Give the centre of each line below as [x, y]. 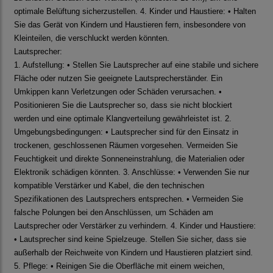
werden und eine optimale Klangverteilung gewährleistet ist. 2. [123, 119]
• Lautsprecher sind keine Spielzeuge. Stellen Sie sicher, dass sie [130, 239]
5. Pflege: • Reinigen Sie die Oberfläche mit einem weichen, [119, 266]
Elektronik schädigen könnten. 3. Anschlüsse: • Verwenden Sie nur [132, 172]
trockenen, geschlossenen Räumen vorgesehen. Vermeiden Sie [126, 146]
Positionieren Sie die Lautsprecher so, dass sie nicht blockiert [123, 105]
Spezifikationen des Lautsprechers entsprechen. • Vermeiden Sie [129, 199]
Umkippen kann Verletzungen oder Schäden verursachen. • [118, 92]
